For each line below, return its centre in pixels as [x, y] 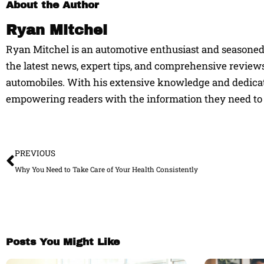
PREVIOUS [35, 153]
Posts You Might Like [63, 242]
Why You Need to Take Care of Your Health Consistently [106, 169]
